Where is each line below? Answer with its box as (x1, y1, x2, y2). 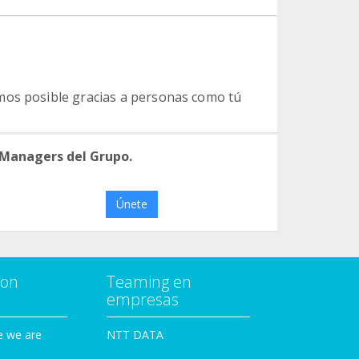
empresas (107, 288, 179, 310)
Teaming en (107, 271, 192, 292)
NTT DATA (107, 327, 163, 342)
